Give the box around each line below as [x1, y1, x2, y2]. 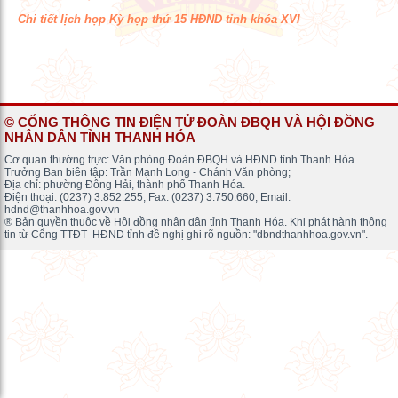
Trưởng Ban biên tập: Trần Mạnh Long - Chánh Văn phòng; [4, 166, 291, 179]
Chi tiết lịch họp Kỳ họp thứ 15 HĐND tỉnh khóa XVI [18, 12, 300, 27]
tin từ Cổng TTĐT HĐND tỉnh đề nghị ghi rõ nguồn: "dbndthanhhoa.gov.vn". [4, 228, 368, 242]
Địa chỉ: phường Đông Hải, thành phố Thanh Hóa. [4, 179, 245, 192]
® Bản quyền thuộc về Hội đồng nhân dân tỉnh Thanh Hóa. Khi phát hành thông [4, 216, 387, 229]
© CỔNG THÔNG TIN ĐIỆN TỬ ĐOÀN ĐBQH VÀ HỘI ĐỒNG [4, 115, 375, 131]
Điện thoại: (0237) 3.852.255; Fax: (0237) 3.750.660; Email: [4, 191, 291, 204]
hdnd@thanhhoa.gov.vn [4, 203, 120, 217]
